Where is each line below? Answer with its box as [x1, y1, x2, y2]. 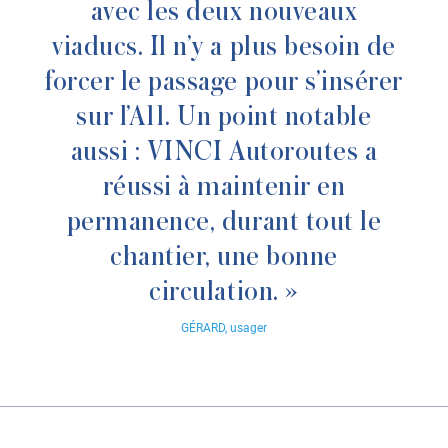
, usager [225, 321, 267, 335]
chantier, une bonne [110, 242, 338, 272]
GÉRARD [181, 321, 225, 335]
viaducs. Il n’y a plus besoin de [52, 32, 396, 62]
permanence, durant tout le [66, 207, 382, 237]
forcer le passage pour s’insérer [45, 67, 403, 97]
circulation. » [149, 277, 299, 307]
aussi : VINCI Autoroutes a [70, 137, 378, 167]
